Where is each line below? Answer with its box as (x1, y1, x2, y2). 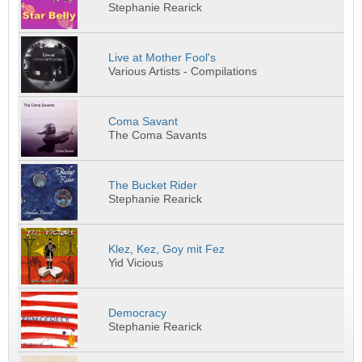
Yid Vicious (108, 256, 164, 269)
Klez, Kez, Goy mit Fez (108, 242, 225, 255)
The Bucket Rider (108, 179, 198, 192)
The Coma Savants (108, 128, 208, 141)
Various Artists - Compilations (108, 65, 258, 78)
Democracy (108, 306, 167, 319)
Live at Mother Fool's (108, 51, 217, 64)
